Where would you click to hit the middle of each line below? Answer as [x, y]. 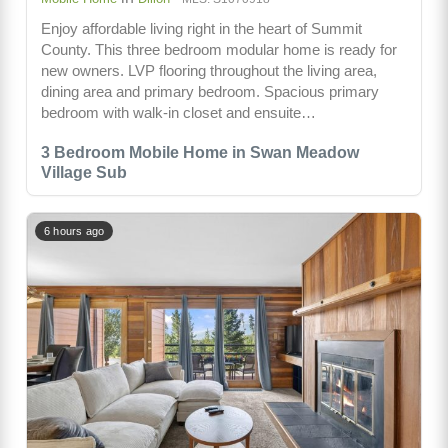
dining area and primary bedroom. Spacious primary [210, 91]
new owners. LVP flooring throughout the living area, [209, 70]
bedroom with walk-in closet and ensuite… [178, 112]
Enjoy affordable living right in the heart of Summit [201, 28]
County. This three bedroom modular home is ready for [219, 49]
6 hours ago [74, 230]
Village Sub [84, 172]
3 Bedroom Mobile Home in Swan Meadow [200, 152]
